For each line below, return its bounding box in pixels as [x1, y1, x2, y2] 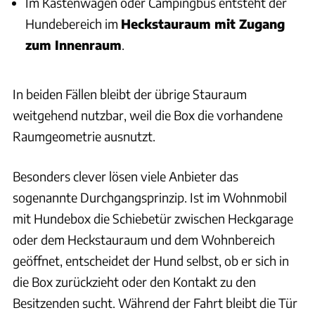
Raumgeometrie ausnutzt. [13, 128, 155, 145]
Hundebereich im [25, 15, 121, 32]
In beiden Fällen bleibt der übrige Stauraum [13, 86, 247, 103]
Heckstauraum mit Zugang [121, 15, 285, 32]
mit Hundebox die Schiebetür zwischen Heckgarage [13, 210, 293, 227]
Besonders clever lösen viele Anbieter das [13, 168, 238, 185]
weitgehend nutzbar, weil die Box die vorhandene [13, 107, 283, 124]
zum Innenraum [25, 36, 122, 53]
